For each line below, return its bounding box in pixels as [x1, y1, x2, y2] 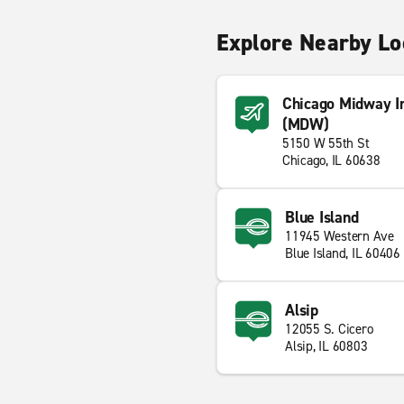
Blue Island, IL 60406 [285, 244, 400, 262]
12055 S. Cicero [285, 320, 373, 338]
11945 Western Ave [285, 227, 394, 245]
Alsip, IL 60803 [285, 337, 368, 355]
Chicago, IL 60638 [281, 151, 381, 170]
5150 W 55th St [281, 134, 370, 152]
